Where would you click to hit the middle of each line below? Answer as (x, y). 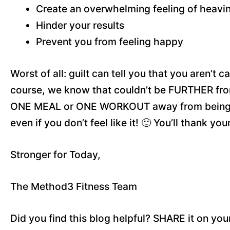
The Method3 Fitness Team (74, 186)
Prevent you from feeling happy (110, 42)
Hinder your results (80, 25)
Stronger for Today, (55, 155)
